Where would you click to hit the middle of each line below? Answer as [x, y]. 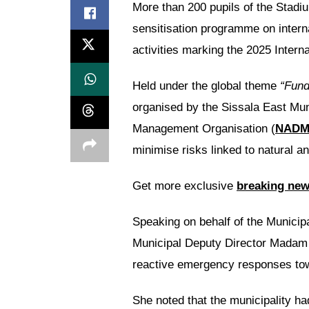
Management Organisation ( [204, 129]
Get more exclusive [185, 186]
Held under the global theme [206, 86]
